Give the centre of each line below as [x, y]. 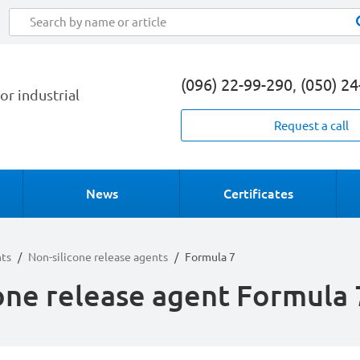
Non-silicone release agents [98, 258]
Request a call [311, 126]
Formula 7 [210, 258]
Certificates [258, 194]
